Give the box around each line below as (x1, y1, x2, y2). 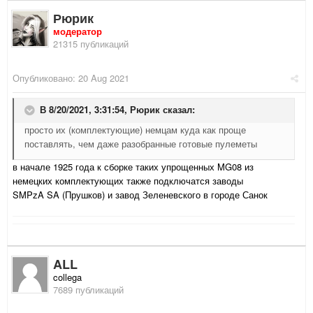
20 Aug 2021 (78, 71, 129, 85)
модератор (53, 24, 102, 38)
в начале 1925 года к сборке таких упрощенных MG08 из (13, 160, 254, 174)
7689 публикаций (53, 283, 124, 297)
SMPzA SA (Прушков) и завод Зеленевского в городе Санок (13, 188, 268, 202)
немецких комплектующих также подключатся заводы (13, 174, 243, 188)
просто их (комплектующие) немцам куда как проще (24, 123, 246, 137)
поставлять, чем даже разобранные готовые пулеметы (24, 137, 257, 151)
